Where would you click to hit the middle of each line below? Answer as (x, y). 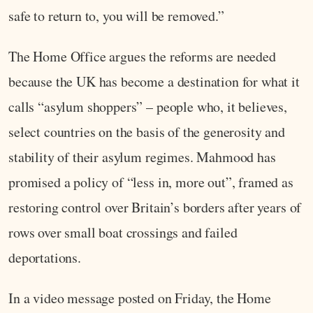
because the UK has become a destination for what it (154, 82)
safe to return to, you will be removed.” (116, 16)
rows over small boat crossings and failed (123, 233)
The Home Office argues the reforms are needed (142, 57)
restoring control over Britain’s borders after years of (155, 208)
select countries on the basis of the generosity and (147, 132)
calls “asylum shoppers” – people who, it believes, (148, 107)
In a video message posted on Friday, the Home (140, 298)
